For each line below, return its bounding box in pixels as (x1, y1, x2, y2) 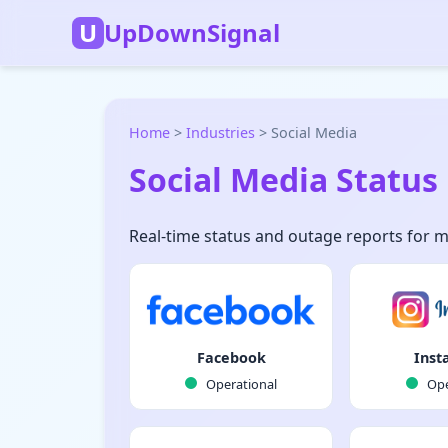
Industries (186, 123, 255, 142)
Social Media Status (129, 158, 438, 201)
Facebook (196, 348, 266, 367)
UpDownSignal (104, 16, 280, 49)
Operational (203, 375, 278, 393)
